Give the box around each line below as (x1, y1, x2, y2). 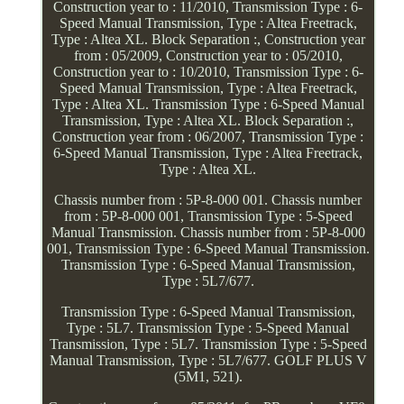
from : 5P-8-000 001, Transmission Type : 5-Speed (63, 207, 353, 224)
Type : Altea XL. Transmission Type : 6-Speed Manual (51, 96, 364, 112)
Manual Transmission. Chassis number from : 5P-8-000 (50, 224, 365, 240)
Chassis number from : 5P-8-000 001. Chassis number (54, 191, 363, 207)
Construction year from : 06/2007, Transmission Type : (52, 128, 364, 144)
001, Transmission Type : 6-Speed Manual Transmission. (46, 240, 370, 256)
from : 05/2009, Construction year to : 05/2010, (73, 47, 343, 63)
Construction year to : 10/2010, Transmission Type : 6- (52, 63, 363, 79)
